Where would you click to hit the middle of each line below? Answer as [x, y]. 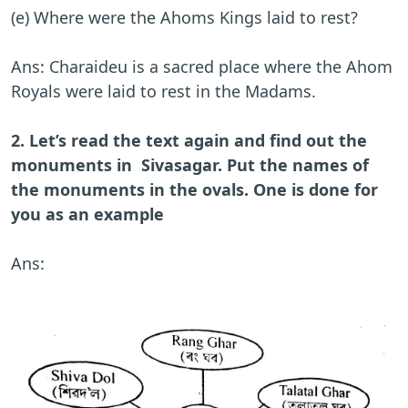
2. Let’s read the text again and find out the [189, 141]
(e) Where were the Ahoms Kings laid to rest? [184, 18]
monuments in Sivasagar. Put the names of [190, 165]
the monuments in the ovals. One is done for [194, 190]
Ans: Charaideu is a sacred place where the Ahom [202, 67]
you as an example [90, 214]
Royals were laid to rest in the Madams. [163, 92]
